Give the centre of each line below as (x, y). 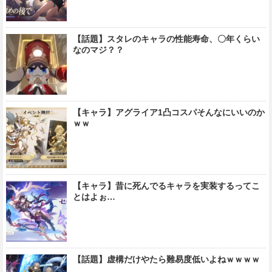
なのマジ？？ (98, 50)
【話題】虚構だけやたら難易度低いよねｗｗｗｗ (166, 260)
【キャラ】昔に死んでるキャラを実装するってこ (166, 186)
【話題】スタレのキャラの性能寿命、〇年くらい (166, 39)
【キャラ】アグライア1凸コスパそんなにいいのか (169, 113)
